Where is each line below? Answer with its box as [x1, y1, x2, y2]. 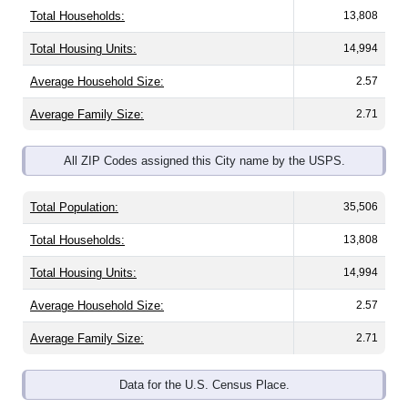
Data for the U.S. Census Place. [118, 378, 290, 393]
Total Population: [30, 200, 118, 215]
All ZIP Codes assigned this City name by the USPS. [63, 154, 345, 168]
